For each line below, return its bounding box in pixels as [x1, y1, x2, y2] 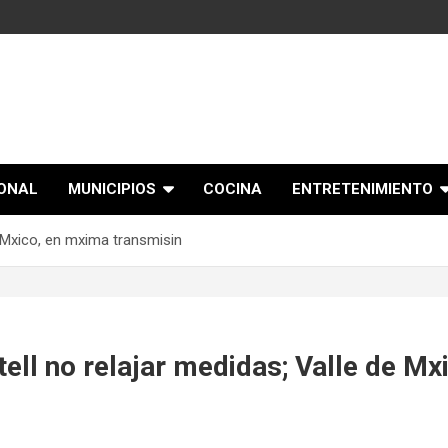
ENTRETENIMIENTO [292, 180, 433, 198]
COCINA [203, 180, 262, 198]
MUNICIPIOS [68, 180, 156, 198]
